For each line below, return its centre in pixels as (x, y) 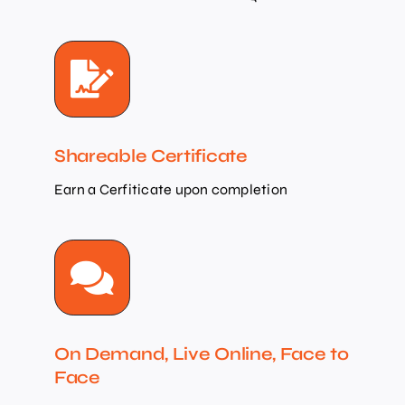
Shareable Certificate (151, 155)
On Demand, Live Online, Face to (201, 353)
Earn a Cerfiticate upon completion (171, 189)
